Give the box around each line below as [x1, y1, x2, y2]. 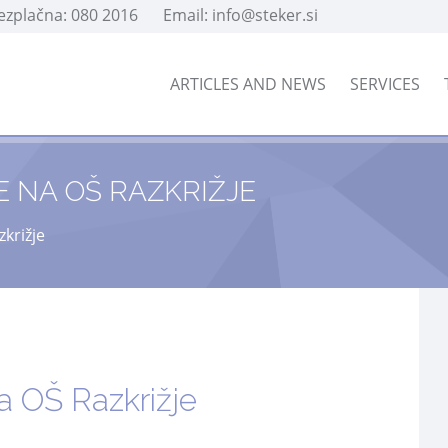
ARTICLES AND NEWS [170, 73, 326, 95]
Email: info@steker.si [163, 4, 318, 26]
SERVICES [350, 73, 420, 95]
